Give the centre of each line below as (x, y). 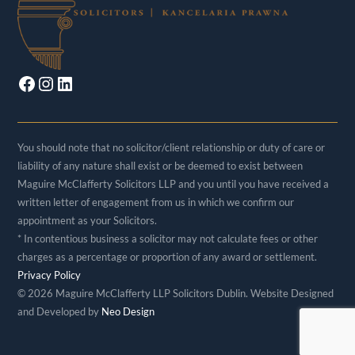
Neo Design (128, 311)
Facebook (57, 82)
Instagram (78, 82)
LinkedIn (90, 82)
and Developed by (60, 311)
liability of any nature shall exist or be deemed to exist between (160, 165)
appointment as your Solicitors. (88, 220)
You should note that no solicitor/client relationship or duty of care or (172, 147)
